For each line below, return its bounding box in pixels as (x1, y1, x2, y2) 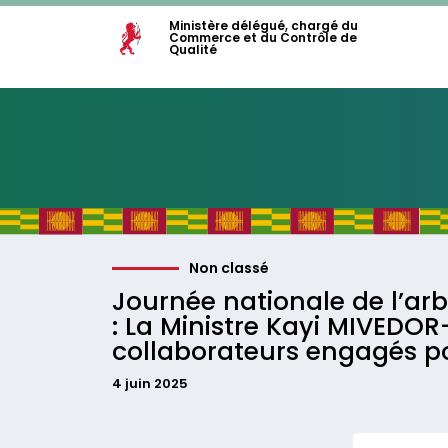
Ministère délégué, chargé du (169, 17, 358, 34)
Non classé (189, 258, 270, 278)
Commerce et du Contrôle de (169, 29, 357, 46)
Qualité (169, 41, 217, 58)
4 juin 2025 (112, 374, 188, 393)
